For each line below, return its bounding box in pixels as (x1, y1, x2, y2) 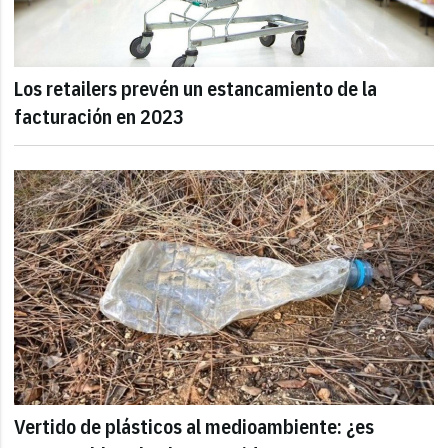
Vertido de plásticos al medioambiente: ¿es (14, 412, 375, 440)
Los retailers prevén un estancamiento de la (14, 75, 378, 103)
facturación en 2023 (14, 103, 185, 131)
